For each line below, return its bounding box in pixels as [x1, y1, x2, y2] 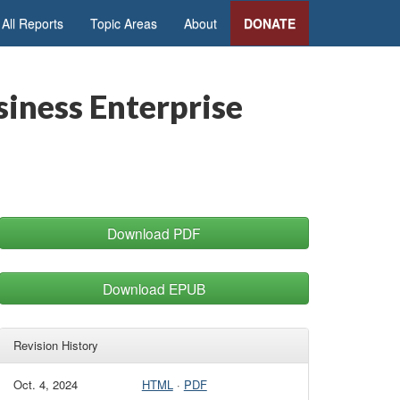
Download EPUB [103, 279, 205, 298]
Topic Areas [90, 14, 157, 32]
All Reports [2, 14, 63, 32]
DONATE [244, 14, 296, 32]
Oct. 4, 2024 [13, 376, 78, 393]
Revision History [13, 337, 98, 354]
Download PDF [107, 223, 201, 243]
